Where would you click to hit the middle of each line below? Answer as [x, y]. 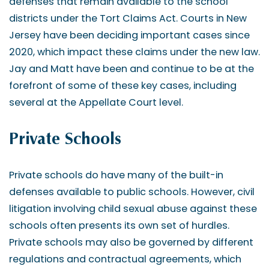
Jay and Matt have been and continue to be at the [131, 68]
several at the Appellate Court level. [96, 102]
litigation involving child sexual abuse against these [133, 208]
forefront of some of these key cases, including [123, 85]
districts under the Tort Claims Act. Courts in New [128, 18]
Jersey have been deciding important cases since [129, 35]
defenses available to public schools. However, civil [132, 192]
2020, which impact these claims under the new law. [134, 52]
